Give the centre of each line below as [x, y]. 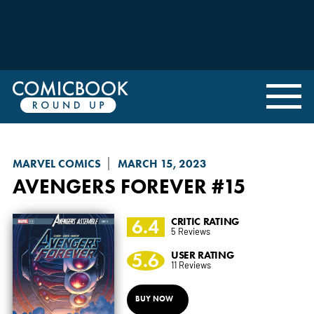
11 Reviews [191, 264]
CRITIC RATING [205, 221]
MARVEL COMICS [56, 163]
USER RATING [203, 254]
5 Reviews [190, 231]
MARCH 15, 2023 [162, 163]
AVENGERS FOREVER [109, 186]
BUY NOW [154, 298]
